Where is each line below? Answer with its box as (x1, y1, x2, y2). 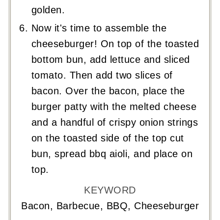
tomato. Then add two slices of (31, 69, 173, 81)
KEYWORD (84, 184, 136, 195)
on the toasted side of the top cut (31, 132, 184, 143)
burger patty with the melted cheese (31, 101, 197, 112)
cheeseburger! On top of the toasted (31, 38, 199, 49)
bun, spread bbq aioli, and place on (31, 148, 193, 159)
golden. (31, 4, 65, 15)
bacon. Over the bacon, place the (31, 85, 185, 96)
